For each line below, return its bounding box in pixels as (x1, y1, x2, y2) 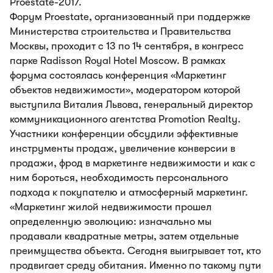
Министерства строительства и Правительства (10, 26, 231, 37)
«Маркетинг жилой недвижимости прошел (10, 201, 211, 213)
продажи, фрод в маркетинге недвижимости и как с (10, 157, 255, 169)
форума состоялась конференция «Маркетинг (10, 69, 226, 81)
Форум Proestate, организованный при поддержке (10, 11, 250, 23)
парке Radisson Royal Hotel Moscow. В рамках (10, 55, 225, 66)
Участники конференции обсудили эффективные (10, 128, 238, 140)
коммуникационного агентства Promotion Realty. (10, 113, 241, 125)
